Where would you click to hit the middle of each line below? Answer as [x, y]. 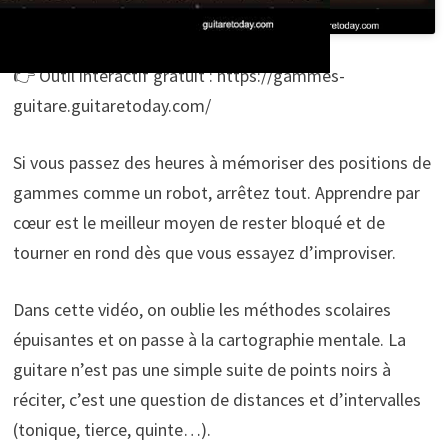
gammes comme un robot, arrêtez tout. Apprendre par [216, 192]
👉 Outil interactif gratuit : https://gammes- [178, 75]
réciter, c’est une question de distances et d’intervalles [216, 399]
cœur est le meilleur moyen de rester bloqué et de [198, 222]
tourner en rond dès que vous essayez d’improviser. [204, 252]
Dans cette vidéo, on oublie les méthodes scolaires [201, 309]
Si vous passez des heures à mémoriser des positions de [221, 162]
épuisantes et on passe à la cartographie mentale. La [209, 339]
